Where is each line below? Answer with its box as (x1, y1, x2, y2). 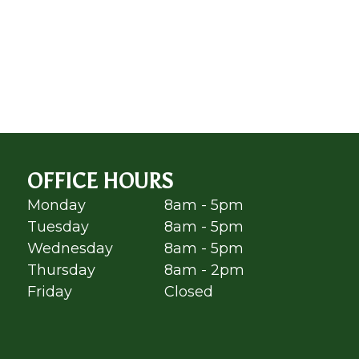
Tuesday (26, 217, 89, 236)
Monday (26, 196, 86, 214)
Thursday (26, 260, 95, 279)
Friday (26, 282, 72, 301)
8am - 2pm (163, 260, 244, 279)
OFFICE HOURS (26, 167, 173, 194)
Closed (163, 282, 213, 301)
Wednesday (26, 239, 113, 257)
